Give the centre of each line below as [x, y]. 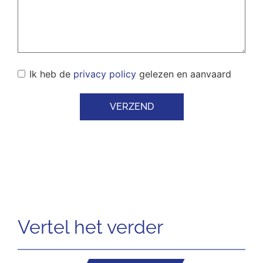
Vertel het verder [90, 227]
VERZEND [131, 106]
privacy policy [105, 74]
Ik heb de [51, 74]
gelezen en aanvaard [184, 74]
